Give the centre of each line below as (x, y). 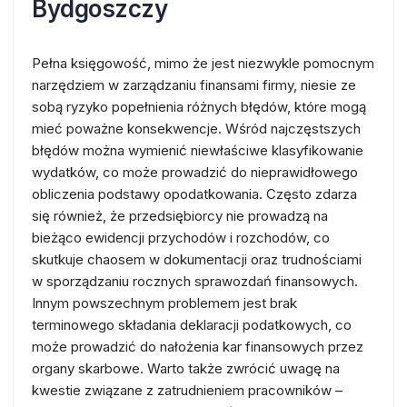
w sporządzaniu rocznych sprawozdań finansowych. (195, 281)
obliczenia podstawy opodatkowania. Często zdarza (194, 194)
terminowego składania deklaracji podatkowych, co (192, 325)
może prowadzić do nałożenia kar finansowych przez (198, 347)
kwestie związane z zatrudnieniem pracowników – (187, 390)
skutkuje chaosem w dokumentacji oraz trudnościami (197, 259)
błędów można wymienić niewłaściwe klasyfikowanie (198, 150)
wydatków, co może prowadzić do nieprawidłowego (195, 172)
